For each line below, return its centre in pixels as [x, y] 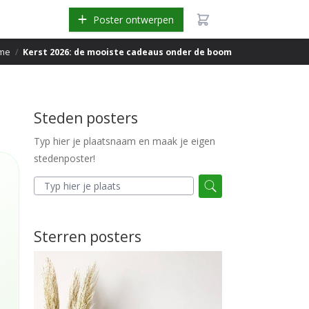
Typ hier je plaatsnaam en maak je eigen [124, 141]
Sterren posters [88, 236]
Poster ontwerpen [133, 19]
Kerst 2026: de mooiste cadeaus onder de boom [127, 52]
